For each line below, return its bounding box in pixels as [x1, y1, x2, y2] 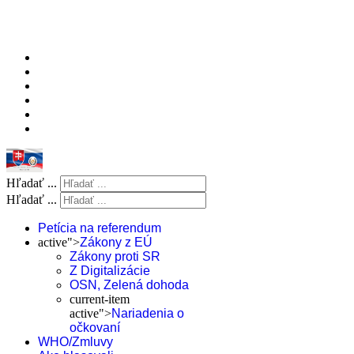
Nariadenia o [111, 307, 184, 320]
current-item [70, 292, 130, 306]
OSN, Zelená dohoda [70, 278, 189, 292]
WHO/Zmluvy [38, 335, 113, 348]
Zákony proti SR [70, 250, 160, 263]
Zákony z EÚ [80, 235, 153, 249]
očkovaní [70, 321, 120, 334]
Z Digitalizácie [70, 264, 150, 277]
